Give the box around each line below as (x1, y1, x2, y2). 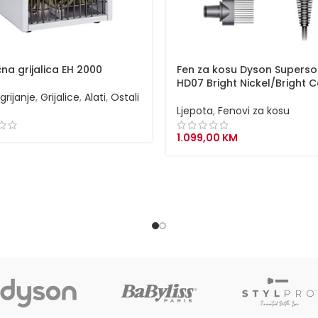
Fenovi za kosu (218, 103, 290, 118)
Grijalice (40, 89, 79, 104)
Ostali (111, 89, 139, 104)
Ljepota (177, 103, 213, 118)
